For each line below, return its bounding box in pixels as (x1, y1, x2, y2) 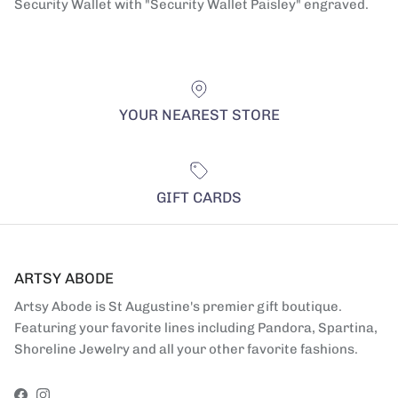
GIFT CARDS (156, 187, 242, 206)
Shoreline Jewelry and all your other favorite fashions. (14, 340, 358, 357)
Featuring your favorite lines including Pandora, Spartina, (14, 319, 378, 336)
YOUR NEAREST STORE (118, 106, 280, 124)
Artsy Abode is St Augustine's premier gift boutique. (14, 298, 342, 314)
